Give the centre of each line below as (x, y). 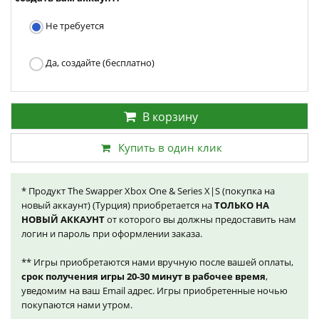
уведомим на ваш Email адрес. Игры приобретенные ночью (155, 291)
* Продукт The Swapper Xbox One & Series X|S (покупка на (148, 191)
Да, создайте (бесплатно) (99, 63)
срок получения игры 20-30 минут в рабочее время (143, 277)
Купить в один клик (170, 148)
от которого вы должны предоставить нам (200, 220)
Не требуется (74, 26)
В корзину (170, 117)
